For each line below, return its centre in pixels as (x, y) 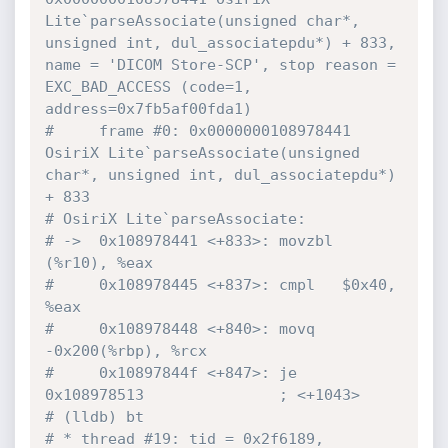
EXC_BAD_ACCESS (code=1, (148, 87)
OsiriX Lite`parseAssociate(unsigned (202, 153)
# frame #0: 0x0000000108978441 (197, 131)
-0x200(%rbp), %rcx (125, 351)
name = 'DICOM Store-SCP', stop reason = (220, 65)
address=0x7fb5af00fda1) (148, 109)
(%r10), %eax (98, 263)
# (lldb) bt (94, 417)
